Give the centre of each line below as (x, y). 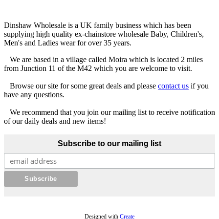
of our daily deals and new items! (55, 121)
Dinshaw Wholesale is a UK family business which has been (98, 25)
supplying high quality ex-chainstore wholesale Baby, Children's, (104, 34)
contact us (173, 86)
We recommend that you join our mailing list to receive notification (109, 112)
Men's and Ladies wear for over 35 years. (68, 43)
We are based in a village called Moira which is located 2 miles (103, 59)
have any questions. (34, 94)
